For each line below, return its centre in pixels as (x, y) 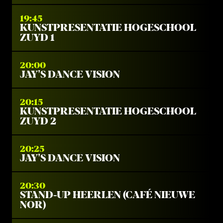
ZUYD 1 (37, 38)
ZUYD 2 (38, 121)
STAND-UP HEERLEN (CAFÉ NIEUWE (108, 195)
